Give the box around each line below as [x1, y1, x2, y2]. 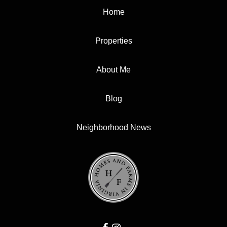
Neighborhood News [76, 123, 151, 132]
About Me [96, 65, 131, 74]
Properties [95, 36, 132, 46]
